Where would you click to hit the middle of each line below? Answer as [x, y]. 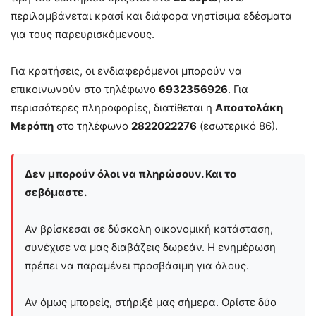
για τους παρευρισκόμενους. [83, 35]
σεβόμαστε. [56, 193]
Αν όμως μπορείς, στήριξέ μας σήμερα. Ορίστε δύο [151, 303]
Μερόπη [32, 126]
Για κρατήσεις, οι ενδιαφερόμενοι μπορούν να [126, 71]
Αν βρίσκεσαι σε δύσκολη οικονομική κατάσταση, [149, 229]
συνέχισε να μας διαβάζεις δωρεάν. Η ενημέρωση [150, 248]
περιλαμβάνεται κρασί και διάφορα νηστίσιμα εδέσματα [151, 16]
